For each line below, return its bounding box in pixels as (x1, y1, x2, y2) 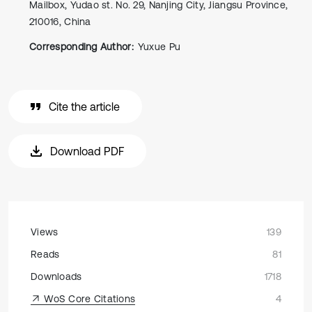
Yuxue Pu (137, 41, 181, 52)
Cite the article (49, 100, 120, 113)
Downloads (31, 271, 82, 282)
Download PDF (50, 145, 124, 157)
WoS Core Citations (41, 293, 136, 304)
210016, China (29, 16, 91, 27)
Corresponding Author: (29, 41, 134, 52)
